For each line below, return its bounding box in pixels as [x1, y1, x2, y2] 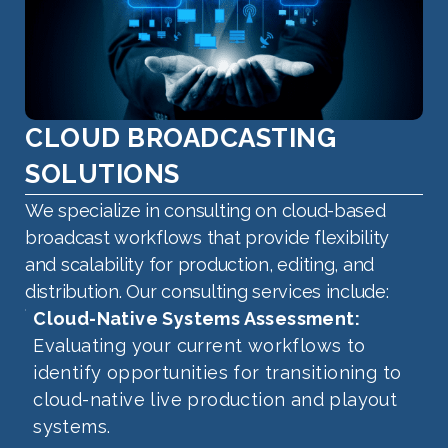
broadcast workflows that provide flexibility [25, 227, 390, 249]
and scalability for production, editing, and [25, 254, 375, 276]
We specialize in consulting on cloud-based [25, 200, 386, 222]
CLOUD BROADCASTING [25, 123, 336, 154]
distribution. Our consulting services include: [25, 281, 389, 303]
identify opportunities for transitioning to [33, 362, 402, 384]
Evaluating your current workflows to [33, 335, 366, 357]
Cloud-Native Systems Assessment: [33, 308, 361, 330]
